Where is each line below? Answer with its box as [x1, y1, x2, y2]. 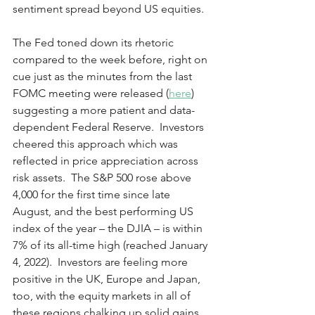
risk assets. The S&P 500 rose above [13, 171, 194, 184]
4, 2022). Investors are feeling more [13, 255, 191, 269]
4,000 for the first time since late [13, 188, 173, 201]
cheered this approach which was [13, 137, 181, 150]
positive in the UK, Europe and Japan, [13, 272, 203, 285]
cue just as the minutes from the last [13, 70, 195, 83]
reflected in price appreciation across [13, 154, 201, 167]
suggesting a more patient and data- [13, 103, 195, 117]
